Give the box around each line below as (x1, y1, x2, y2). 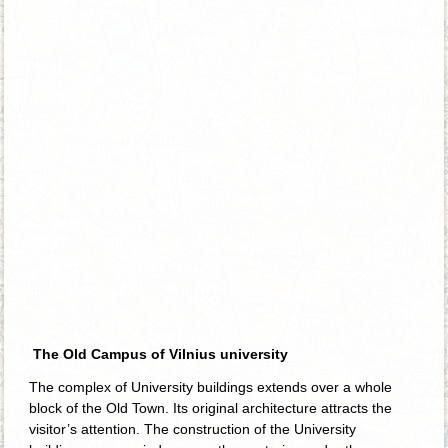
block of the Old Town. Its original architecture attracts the (29, 399, 393, 416)
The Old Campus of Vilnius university (33, 345, 289, 362)
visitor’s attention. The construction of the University (29, 420, 357, 437)
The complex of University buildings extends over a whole (29, 378, 393, 395)
